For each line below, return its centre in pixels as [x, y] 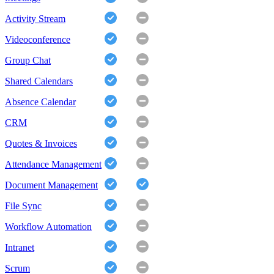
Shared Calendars [39, 81]
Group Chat [28, 61]
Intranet [20, 248]
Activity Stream [35, 19]
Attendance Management [53, 165]
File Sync [23, 206]
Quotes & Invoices [41, 144]
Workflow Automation [48, 227]
